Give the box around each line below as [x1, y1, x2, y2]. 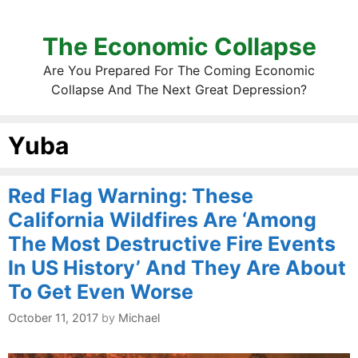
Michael [118, 311, 160, 325]
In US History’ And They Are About [8, 256, 346, 280]
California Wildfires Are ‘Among [8, 208, 316, 232]
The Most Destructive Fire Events [8, 232, 336, 256]
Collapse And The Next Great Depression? [51, 82, 307, 97]
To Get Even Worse [8, 280, 193, 304]
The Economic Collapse [42, 32, 316, 61]
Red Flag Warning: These [8, 184, 253, 208]
